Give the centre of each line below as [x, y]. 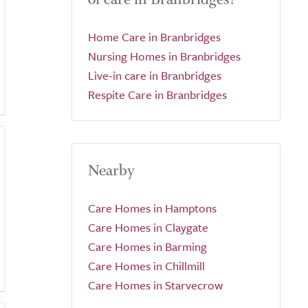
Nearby [111, 170]
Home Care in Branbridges [154, 37]
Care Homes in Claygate [148, 227]
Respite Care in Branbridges [157, 95]
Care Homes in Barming [147, 246]
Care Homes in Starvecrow [155, 285]
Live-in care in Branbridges [155, 75]
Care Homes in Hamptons [152, 208]
